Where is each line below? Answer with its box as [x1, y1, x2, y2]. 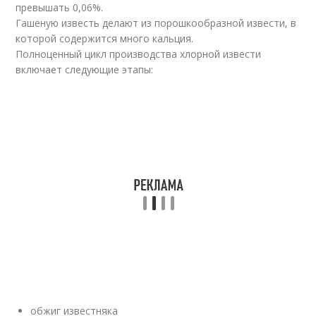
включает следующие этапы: [16, 63, 154, 76]
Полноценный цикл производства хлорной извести [16, 47, 262, 61]
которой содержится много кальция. [16, 32, 194, 45]
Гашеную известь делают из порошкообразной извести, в [16, 16, 297, 30]
